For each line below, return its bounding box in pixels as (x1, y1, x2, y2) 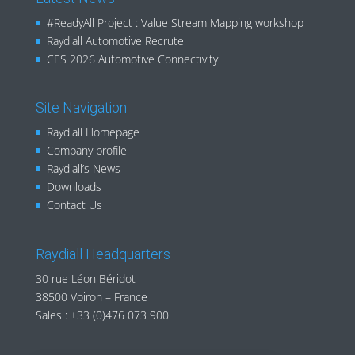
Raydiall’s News (46, 161, 120, 177)
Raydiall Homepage (46, 124, 139, 140)
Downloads (46, 179, 101, 195)
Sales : (35, 307, 71, 323)
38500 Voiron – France (35, 288, 147, 304)
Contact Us (46, 197, 102, 213)
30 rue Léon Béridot (35, 270, 136, 286)
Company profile (46, 143, 127, 158)
